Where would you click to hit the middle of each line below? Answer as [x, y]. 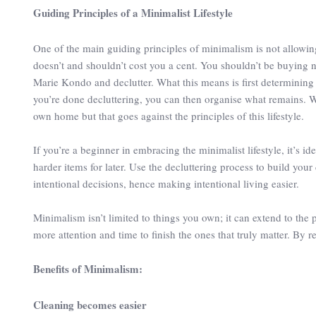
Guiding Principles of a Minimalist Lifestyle [133, 12]
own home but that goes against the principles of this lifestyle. [169, 115]
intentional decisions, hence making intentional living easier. [168, 183]
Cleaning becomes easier [90, 304]
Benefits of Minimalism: [88, 268]
